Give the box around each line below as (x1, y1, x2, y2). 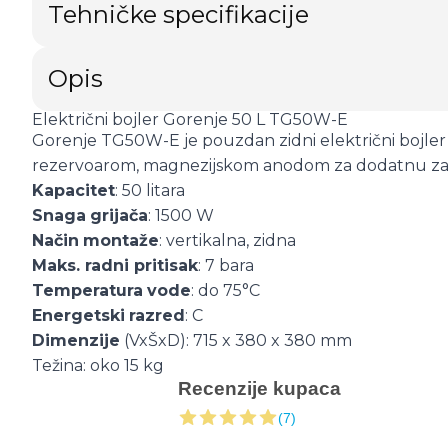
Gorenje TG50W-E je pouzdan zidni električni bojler (32, 131, 446, 150)
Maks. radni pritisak (32, 256, 198, 275)
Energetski (32, 306, 125, 325)
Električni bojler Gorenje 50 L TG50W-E (32, 110, 348, 129)
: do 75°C (191, 281, 260, 300)
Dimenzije (32, 331, 120, 350)
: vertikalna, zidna (159, 231, 296, 250)
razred (129, 306, 185, 325)
